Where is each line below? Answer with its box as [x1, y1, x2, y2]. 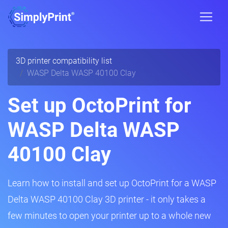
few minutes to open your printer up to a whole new [8, 210, 211, 221]
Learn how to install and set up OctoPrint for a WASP [8, 178, 216, 188]
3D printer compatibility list [16, 56, 112, 66]
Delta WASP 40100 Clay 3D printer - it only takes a [8, 194, 206, 205]
